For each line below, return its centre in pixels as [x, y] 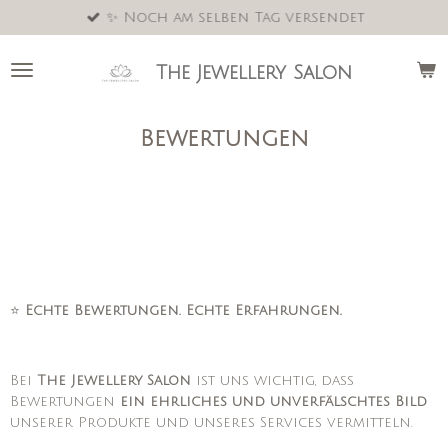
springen [39, 61]
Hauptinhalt [49, 40]
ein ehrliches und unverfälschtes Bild [273, 401]
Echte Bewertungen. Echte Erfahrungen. [183, 310]
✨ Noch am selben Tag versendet [235, 17]
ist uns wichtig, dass [272, 380]
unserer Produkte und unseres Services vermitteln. [211, 422]
